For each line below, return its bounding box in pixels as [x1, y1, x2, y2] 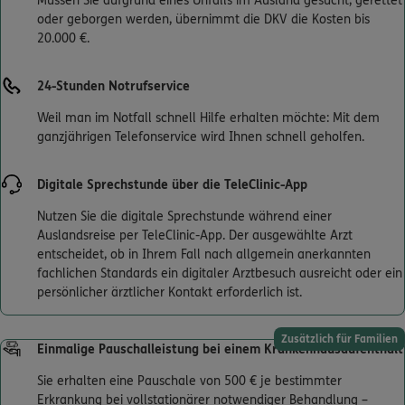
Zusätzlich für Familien [281, 333, 398, 346]
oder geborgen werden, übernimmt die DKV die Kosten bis [37, 12, 370, 28]
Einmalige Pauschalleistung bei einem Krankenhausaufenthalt [37, 342, 403, 358]
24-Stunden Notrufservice [37, 79, 190, 95]
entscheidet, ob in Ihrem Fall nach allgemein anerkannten [37, 247, 371, 263]
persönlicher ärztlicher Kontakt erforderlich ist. [37, 285, 302, 301]
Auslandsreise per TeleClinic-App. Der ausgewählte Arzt [37, 228, 353, 244]
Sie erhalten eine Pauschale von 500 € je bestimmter [37, 373, 342, 390]
